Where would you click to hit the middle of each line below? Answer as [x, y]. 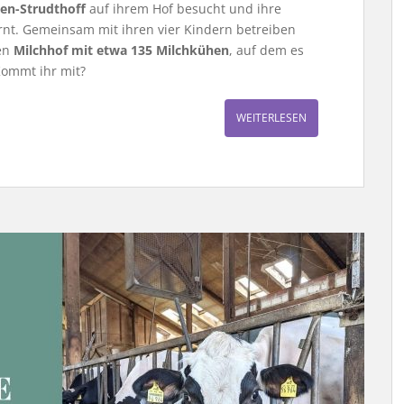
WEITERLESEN [271, 118]
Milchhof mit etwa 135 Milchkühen [121, 50]
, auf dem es [266, 50]
